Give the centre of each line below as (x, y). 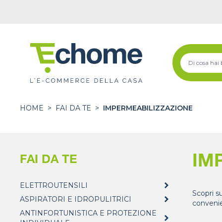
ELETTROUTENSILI (54, 185)
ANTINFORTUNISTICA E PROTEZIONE (88, 213)
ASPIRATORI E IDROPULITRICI (76, 199)
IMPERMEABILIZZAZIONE (148, 108)
